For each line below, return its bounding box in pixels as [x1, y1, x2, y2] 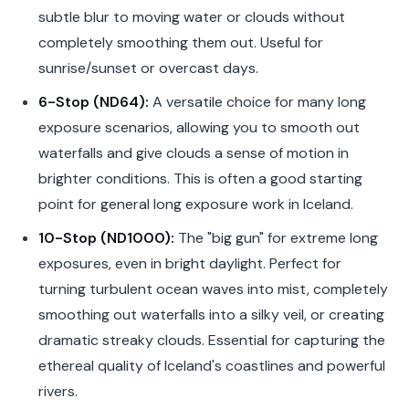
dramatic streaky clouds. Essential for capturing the [37, 330, 385, 350]
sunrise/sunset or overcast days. [37, 58, 258, 79]
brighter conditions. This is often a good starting [37, 169, 362, 189]
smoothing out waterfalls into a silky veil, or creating [37, 304, 384, 324]
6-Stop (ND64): [37, 92, 149, 112]
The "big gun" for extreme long [173, 227, 378, 247]
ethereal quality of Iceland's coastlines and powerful [37, 355, 385, 375]
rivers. [37, 381, 78, 401]
